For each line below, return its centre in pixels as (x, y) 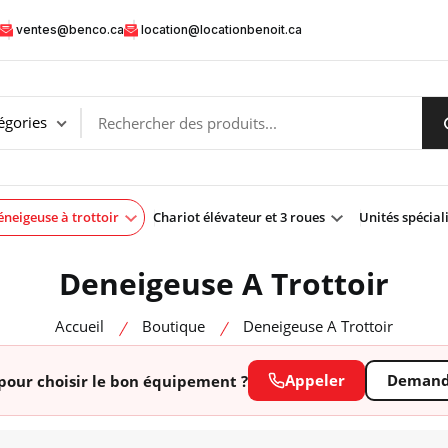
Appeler (314, 380)
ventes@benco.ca (70, 29)
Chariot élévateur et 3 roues (240, 217)
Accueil (79, 326)
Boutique (173, 326)
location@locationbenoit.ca (221, 29)
